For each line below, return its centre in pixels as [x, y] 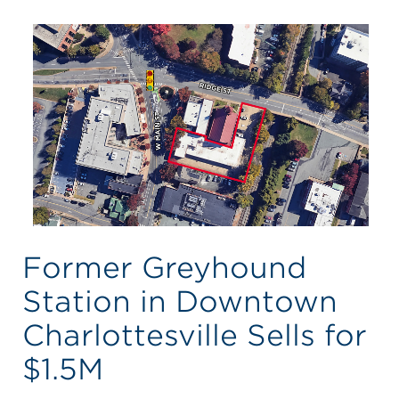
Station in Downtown [179, 301]
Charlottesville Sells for [194, 335]
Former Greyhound [164, 267]
